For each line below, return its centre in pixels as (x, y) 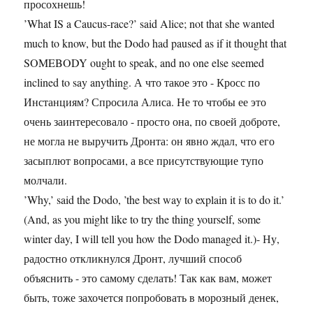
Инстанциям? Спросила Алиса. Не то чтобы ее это (145, 102)
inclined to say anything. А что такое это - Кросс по (142, 82)
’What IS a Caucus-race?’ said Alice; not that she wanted (150, 24)
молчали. (46, 180)
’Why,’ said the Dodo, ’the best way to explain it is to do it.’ (154, 200)
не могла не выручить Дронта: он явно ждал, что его (150, 141)
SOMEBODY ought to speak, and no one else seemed (144, 63)
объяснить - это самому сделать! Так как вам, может (148, 278)
